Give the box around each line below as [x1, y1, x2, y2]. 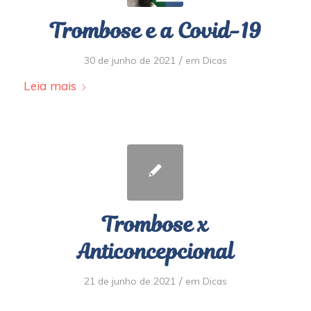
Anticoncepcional [76, 237, 234, 267]
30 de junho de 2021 [83, 54, 176, 66]
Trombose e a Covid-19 [49, 16, 261, 46]
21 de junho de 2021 [83, 275, 176, 287]
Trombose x [102, 210, 209, 239]
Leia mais [23, 78, 76, 93]
